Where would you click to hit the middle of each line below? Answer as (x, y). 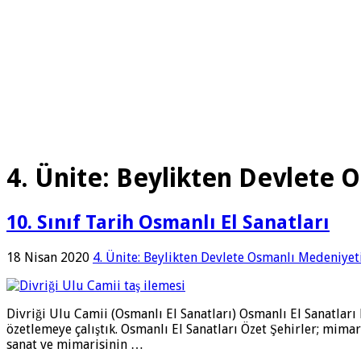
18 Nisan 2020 (48, 257)
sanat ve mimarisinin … (75, 344)
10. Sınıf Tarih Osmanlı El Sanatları (168, 222)
